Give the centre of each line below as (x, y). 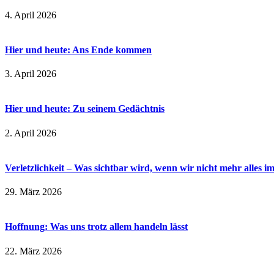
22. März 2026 (33, 251)
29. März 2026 (33, 192)
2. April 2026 (31, 133)
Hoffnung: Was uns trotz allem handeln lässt (96, 227)
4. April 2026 (31, 15)
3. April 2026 (31, 74)
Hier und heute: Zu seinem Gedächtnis (85, 109)
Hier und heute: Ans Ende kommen (78, 50)
